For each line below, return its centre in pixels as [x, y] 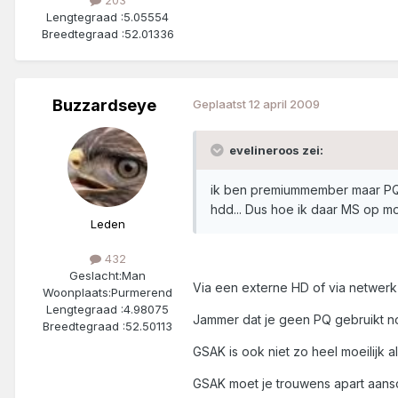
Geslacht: [96, 276]
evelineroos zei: [276, 150]
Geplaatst [221, 103]
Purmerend [142, 293]
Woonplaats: [77, 293]
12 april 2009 [284, 103]
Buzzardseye [104, 105]
